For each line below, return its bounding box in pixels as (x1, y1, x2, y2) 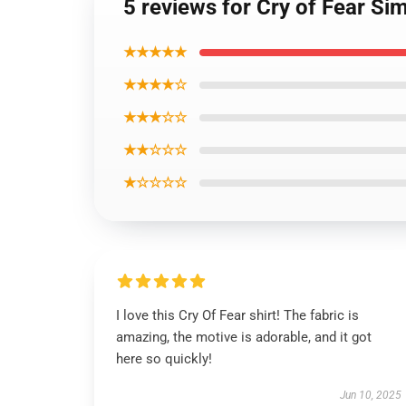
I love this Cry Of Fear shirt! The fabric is (116, 307, 359, 324)
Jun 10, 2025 (339, 389, 401, 401)
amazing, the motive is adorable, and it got (116, 329, 372, 345)
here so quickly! (116, 351, 212, 367)
